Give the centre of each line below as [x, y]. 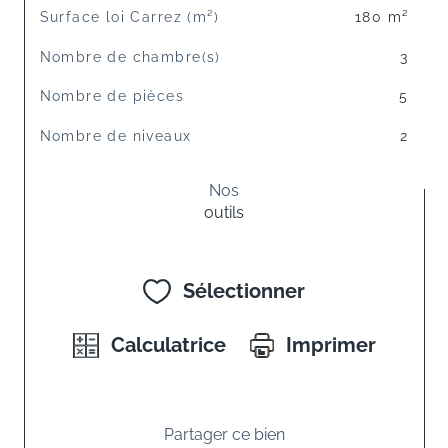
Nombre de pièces [112, 96]
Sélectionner [243, 291]
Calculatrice [168, 345]
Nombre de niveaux [115, 136]
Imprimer [330, 345]
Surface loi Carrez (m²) [129, 17]
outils [224, 213]
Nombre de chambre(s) [130, 56]
